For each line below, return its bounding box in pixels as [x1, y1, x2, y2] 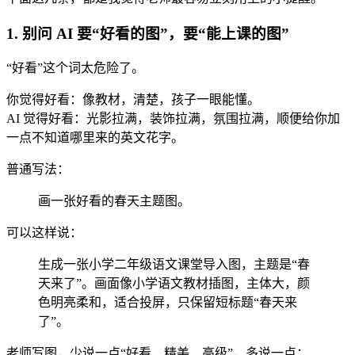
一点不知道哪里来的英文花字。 [6, 131, 184, 145]
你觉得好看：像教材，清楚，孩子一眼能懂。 [6, 93, 260, 107]
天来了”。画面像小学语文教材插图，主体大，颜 [38, 277, 310, 291]
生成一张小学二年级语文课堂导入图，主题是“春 [38, 258, 310, 272]
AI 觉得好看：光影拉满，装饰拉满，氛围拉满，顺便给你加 [6, 112, 340, 126]
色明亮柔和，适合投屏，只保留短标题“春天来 [38, 296, 297, 310]
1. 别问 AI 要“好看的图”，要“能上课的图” [6, 25, 289, 42]
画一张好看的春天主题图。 [38, 194, 190, 208]
